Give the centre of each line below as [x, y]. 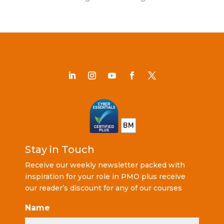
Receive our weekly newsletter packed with [105, 165]
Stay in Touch [60, 150]
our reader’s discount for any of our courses [103, 188]
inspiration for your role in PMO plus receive [105, 177]
